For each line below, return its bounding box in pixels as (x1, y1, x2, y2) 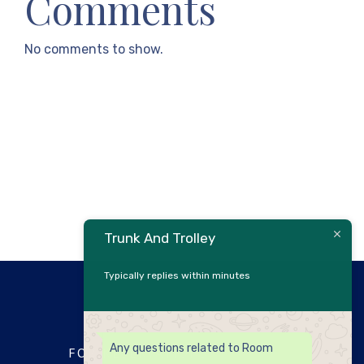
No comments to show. (24, 41, 163, 57)
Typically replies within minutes (104, 269, 250, 281)
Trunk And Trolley (104, 229, 215, 246)
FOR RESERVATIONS (68, 344, 209, 361)
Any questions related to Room (110, 340, 273, 355)
